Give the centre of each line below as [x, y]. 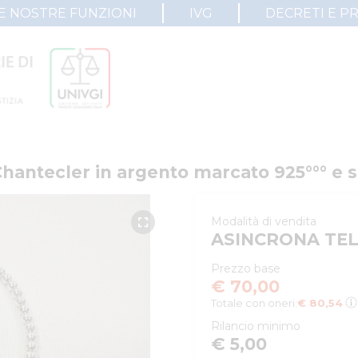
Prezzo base [246, 268]
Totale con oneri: [254, 303]
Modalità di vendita [264, 221]
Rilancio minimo [256, 326]
